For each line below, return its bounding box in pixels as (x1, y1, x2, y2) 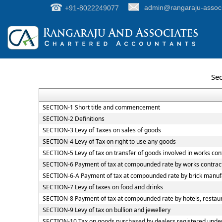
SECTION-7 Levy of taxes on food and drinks (42, 183, 163, 191)
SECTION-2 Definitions (42, 114, 105, 123)
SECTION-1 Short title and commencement (42, 103, 160, 111)
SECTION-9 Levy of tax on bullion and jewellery (42, 206, 170, 214)
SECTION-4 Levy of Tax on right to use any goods (42, 137, 176, 146)
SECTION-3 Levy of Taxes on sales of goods (42, 126, 161, 134)
